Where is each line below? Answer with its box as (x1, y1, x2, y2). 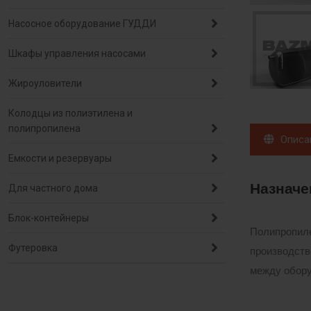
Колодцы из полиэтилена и (8, 108, 133, 119)
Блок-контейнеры (8, 212, 89, 224)
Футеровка (8, 242, 58, 253)
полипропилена (8, 123, 81, 134)
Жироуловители (8, 78, 82, 89)
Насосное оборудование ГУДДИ (8, 18, 156, 29)
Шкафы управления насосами (8, 48, 146, 59)
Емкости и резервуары (8, 153, 112, 164)
